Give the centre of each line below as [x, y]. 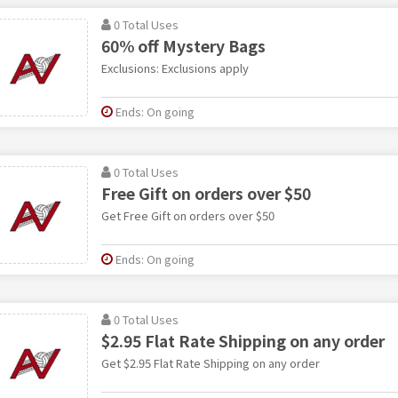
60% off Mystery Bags [183, 45]
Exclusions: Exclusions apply [175, 68]
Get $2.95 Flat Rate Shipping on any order [210, 362]
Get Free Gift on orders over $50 [187, 215]
